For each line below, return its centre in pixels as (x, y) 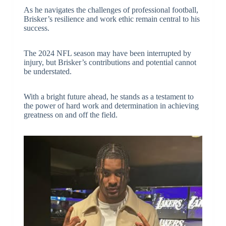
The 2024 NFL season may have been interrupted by (107, 53)
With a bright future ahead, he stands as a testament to (108, 97)
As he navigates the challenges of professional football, (111, 10)
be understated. (47, 72)
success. (36, 28)
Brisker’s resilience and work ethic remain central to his (111, 19)
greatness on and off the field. (70, 115)
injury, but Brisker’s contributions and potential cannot (110, 63)
